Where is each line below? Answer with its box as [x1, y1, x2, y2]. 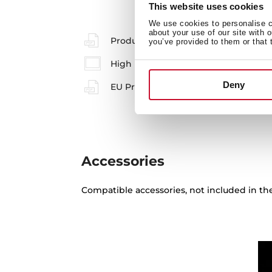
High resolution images [110, 58, 213, 69]
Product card [110, 35, 168, 46]
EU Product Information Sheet [110, 81, 243, 93]
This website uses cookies [148, 1, 263, 12]
